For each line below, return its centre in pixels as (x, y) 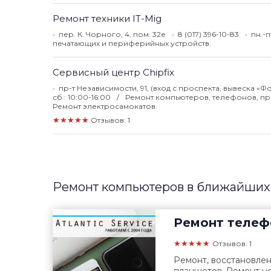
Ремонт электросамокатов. (105, 106)
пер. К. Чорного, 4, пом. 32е (112, 34)
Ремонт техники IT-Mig (107, 18)
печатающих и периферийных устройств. (132, 43)
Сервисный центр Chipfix (113, 72)
